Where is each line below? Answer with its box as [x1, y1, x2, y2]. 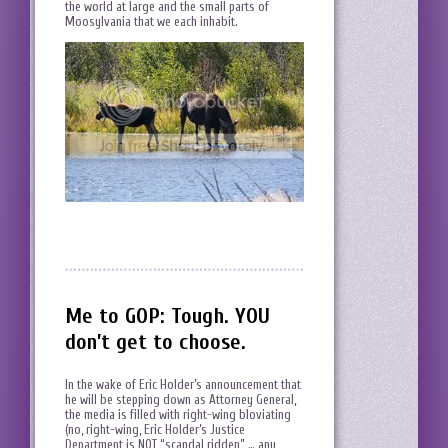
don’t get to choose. [65, 328, 246, 355]
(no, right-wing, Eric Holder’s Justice [65, 421, 245, 437]
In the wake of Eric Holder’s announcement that [65, 376, 301, 392]
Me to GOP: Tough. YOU [65, 302, 270, 329]
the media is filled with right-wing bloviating [65, 406, 291, 422]
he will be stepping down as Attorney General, [65, 391, 296, 407]
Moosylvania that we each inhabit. [65, 14, 238, 30]
